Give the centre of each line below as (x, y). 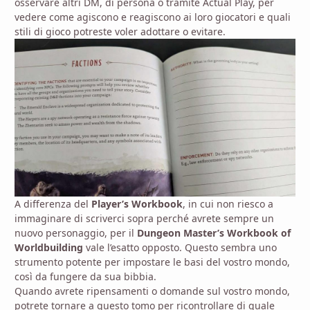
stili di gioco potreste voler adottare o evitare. (120, 31)
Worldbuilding (49, 248)
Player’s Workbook (137, 204)
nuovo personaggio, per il (76, 233)
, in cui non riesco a (228, 204)
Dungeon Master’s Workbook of (214, 233)
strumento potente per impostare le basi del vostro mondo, (152, 262)
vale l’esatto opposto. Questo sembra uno (180, 248)
